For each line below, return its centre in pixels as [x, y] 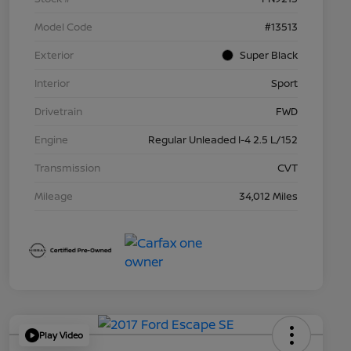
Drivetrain [58, 111]
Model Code [63, 26]
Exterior [54, 54]
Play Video [61, 335]
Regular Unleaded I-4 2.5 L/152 [223, 139]
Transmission [67, 167]
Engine [51, 139]
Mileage [54, 195]
